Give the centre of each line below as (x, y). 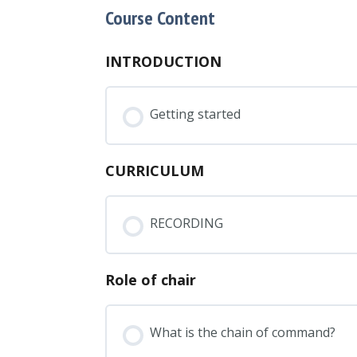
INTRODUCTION (163, 61)
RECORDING (186, 223)
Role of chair (151, 279)
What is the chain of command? (243, 332)
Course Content (160, 18)
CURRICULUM (155, 170)
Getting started (195, 114)
